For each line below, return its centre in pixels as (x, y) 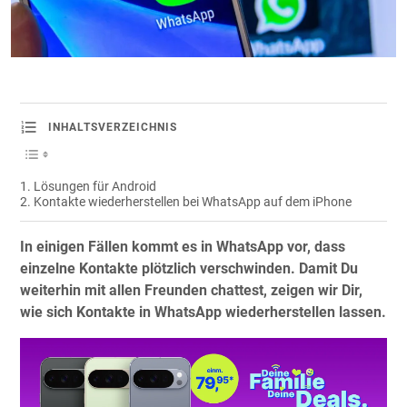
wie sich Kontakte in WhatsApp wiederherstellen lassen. (203, 313)
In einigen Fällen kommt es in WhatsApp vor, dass (183, 247)
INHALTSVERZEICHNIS (113, 128)
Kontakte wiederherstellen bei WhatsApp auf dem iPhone (192, 203)
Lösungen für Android (94, 187)
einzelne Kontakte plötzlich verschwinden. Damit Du (189, 269)
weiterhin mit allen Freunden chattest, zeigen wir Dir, (191, 291)
